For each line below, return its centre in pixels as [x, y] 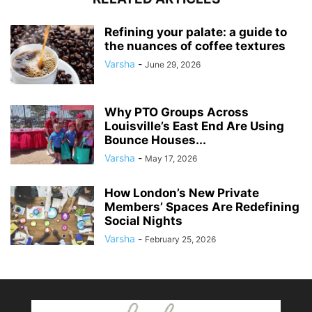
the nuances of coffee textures [195, 46]
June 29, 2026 [173, 65]
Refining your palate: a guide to [196, 32]
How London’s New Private [182, 193]
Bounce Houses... [155, 140]
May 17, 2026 [171, 159]
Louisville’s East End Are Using [194, 126]
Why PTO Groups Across [177, 112]
